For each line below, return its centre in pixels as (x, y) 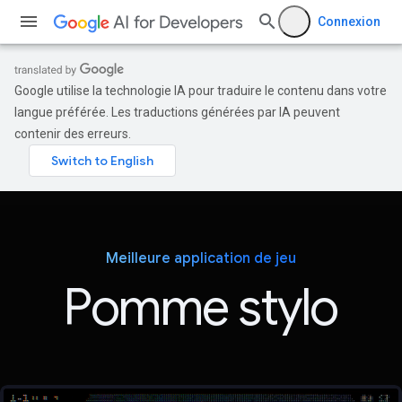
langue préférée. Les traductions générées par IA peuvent (177, 112)
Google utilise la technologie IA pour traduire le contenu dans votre (201, 91)
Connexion (349, 22)
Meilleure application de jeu (201, 258)
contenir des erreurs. (73, 134)
